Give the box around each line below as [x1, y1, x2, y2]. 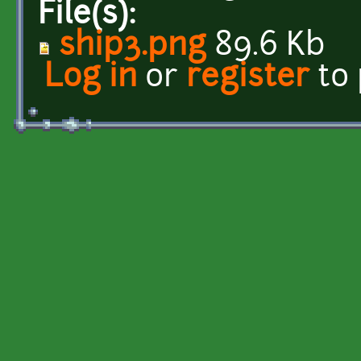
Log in [44, 62, 137, 94]
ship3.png [59, 31, 206, 63]
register [186, 62, 309, 94]
